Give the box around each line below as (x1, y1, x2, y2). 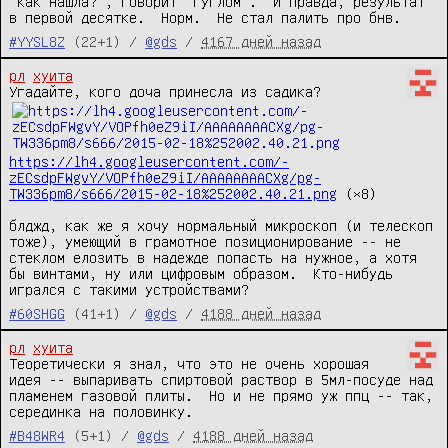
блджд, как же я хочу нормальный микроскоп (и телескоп (9, 217, 433, 233)
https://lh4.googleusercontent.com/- (9, 153, 289, 169)
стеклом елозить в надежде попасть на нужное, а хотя (9, 249, 417, 265)
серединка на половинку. (9, 403, 193, 419)
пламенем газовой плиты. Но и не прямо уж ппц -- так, (9, 387, 433, 403)
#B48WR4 (9, 427, 65, 443)
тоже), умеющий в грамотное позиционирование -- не (9, 233, 401, 249)
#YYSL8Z (9, 33, 65, 49)
